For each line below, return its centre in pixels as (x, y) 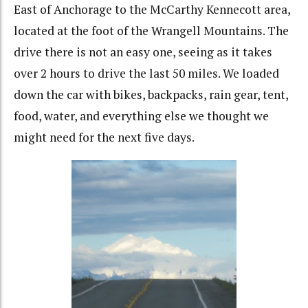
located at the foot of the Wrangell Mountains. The (151, 31)
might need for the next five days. (104, 137)
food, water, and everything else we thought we (141, 116)
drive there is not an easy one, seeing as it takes (143, 52)
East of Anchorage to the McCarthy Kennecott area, (152, 10)
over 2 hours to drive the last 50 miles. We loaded (146, 74)
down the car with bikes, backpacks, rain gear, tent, (151, 95)
